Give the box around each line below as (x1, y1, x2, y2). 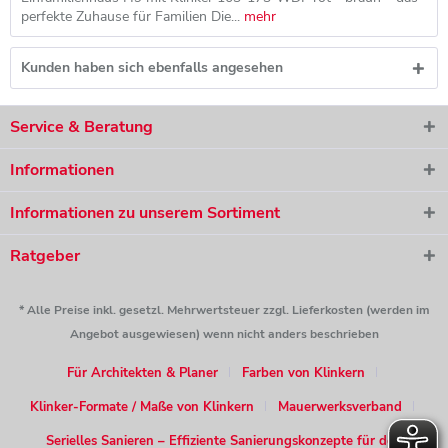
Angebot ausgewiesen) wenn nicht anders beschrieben (69, 326, 379, 343)
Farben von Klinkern (242, 364, 365, 383)
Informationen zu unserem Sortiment (10, 202, 280, 224)
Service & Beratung (10, 116, 153, 138)
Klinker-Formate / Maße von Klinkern (30, 398, 254, 417)
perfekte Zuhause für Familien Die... (21, 7, 244, 26)
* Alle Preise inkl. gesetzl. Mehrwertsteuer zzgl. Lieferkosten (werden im (18, 302, 430, 319)
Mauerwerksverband (278, 398, 402, 417)
